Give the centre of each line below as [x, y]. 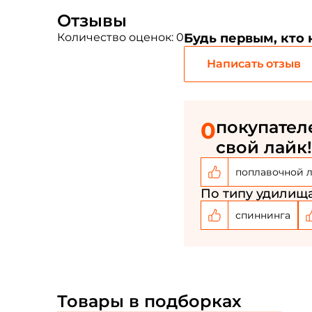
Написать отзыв [253, 64]
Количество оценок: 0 [120, 37]
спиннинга [263, 215]
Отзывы [92, 21]
